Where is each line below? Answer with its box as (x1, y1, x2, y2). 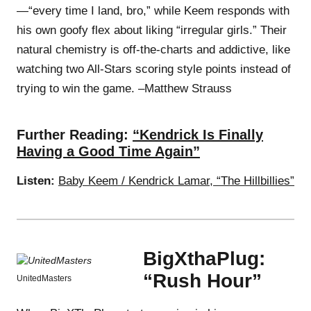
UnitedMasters (17, 273, 72, 283)
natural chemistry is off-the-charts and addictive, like (17, 42, 290, 56)
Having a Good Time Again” (17, 143, 200, 159)
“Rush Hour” (143, 269, 262, 292)
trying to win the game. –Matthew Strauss (17, 81, 232, 95)
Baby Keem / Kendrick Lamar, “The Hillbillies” (58, 174, 294, 187)
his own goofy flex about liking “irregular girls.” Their (17, 23, 287, 37)
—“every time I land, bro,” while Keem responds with (17, 3, 289, 17)
